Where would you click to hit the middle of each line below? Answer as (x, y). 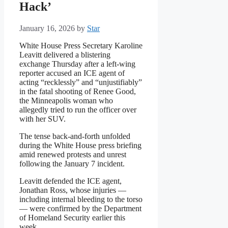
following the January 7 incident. (72, 164)
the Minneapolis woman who (66, 101)
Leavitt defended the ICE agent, (70, 181)
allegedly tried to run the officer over (78, 110)
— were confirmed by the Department (80, 209)
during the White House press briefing (80, 146)
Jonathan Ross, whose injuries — (73, 190)
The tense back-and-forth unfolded (75, 136)
